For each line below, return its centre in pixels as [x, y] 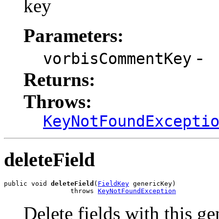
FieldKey [113, 184]
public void [27, 184]
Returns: [59, 79]
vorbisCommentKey [117, 58]
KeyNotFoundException [137, 191]
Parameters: [74, 35]
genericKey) [153, 184]
